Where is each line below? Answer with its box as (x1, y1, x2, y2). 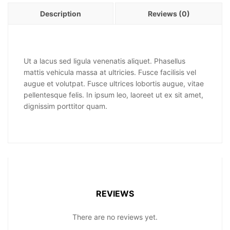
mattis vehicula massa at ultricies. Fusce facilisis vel (24, 68, 196, 76)
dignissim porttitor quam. (24, 102, 107, 110)
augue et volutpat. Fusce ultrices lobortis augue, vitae (24, 79, 204, 88)
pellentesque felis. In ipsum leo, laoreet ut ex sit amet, (24, 90, 203, 99)
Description (40, 9, 81, 18)
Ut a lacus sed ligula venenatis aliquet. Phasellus (24, 56, 185, 65)
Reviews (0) (147, 9, 190, 18)
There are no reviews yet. (72, 213, 158, 221)
